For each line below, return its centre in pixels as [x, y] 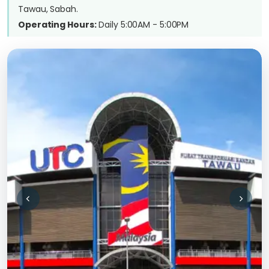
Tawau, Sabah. [48, 9]
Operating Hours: [57, 25]
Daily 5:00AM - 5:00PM [143, 25]
